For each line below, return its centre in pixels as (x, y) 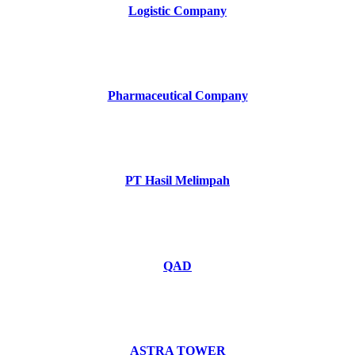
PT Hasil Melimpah (177, 181)
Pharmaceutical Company (177, 96)
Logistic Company (177, 10)
